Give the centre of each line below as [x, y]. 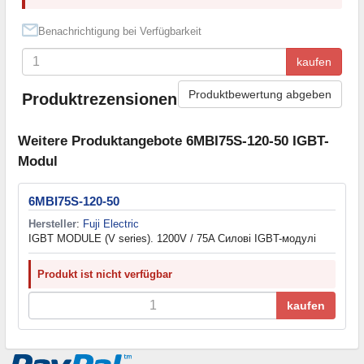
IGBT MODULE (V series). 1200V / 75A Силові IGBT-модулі [172, 239]
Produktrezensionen [100, 100]
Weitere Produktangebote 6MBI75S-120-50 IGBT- [173, 141]
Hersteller [52, 224]
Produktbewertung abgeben [260, 94]
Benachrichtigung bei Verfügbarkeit [120, 31]
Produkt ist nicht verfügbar [105, 275]
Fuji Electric [111, 224]
